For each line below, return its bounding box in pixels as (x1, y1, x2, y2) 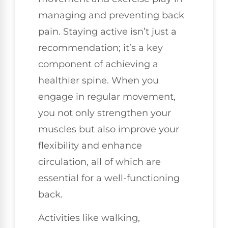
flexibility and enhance (38, 139, 142, 151)
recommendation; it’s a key (38, 42, 163, 53)
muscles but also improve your (38, 123, 179, 135)
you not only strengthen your (38, 107, 171, 119)
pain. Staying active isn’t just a (38, 25, 177, 37)
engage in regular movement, (38, 91, 176, 102)
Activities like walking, (38, 212, 140, 224)
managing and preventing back (38, 9, 184, 21)
